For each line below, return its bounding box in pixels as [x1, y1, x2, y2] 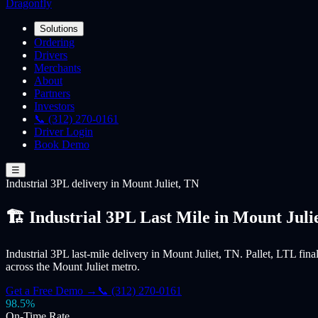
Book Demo [34, 138, 89, 150]
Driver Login [34, 126, 93, 138]
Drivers [34, 49, 67, 61]
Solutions [40, 23, 78, 34]
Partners [34, 87, 70, 99]
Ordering [34, 36, 75, 48]
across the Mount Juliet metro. [6, 260, 140, 273]
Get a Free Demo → [6, 284, 97, 297]
